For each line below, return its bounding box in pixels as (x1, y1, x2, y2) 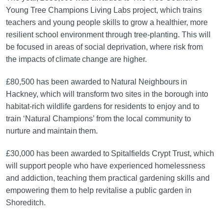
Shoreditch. (5, 198, 46, 207)
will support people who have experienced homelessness (5, 162, 205, 170)
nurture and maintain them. (5, 127, 98, 136)
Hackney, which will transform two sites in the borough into (5, 90, 208, 99)
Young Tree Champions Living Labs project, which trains (5, 6, 202, 15)
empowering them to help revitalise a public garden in (5, 186, 192, 195)
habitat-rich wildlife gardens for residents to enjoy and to (5, 102, 199, 111)
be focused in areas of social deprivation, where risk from (5, 43, 203, 52)
